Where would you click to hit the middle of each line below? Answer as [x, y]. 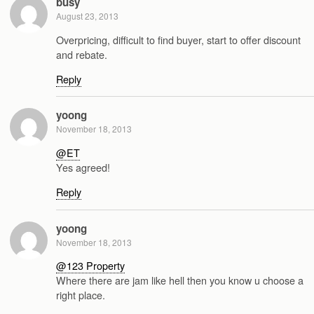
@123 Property [90, 265]
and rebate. [82, 54]
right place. [81, 294]
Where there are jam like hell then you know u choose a [180, 280]
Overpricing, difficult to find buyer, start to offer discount [178, 39]
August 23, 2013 [87, 16]
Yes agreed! [83, 167]
